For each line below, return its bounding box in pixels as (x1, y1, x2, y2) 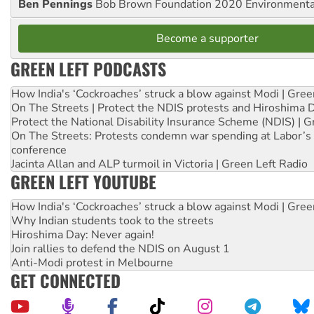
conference (11, 142, 67, 158)
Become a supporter (156, 31, 259, 47)
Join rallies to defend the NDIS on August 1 (11, 241, 230, 257)
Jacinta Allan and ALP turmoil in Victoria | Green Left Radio (11, 156, 308, 172)
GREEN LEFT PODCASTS (11, 56, 166, 82)
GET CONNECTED (11, 268, 121, 294)
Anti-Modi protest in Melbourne (11, 255, 173, 271)
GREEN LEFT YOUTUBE (11, 169, 156, 195)
